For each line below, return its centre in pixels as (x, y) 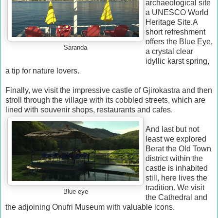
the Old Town (189, 148)
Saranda (75, 47)
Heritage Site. (169, 22)
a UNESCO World (177, 12)
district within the (174, 158)
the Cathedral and (176, 197)
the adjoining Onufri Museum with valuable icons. (90, 207)
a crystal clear (169, 51)
